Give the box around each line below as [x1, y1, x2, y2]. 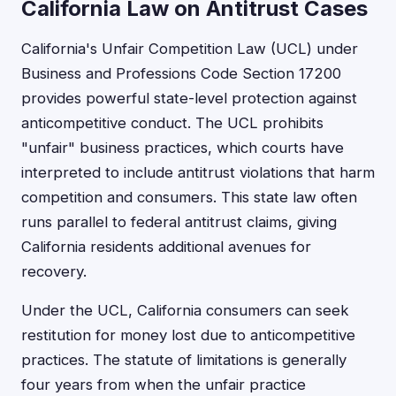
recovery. [21, 263, 87, 280]
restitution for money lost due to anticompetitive [21, 326, 355, 344]
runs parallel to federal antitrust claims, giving [21, 213, 337, 231]
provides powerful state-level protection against [21, 89, 357, 107]
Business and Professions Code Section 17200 [21, 65, 341, 82]
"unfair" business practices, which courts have [21, 139, 344, 156]
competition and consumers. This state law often [21, 188, 357, 206]
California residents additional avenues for [21, 238, 311, 255]
